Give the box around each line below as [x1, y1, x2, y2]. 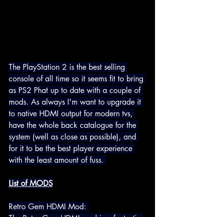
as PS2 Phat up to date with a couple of [9, 85, 143, 96]
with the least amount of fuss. [9, 155, 104, 166]
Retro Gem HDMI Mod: [9, 201, 89, 212]
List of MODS [9, 178, 53, 189]
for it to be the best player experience [9, 143, 135, 154]
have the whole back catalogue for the [9, 120, 139, 131]
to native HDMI [9, 108, 61, 119]
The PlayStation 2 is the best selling [9, 62, 127, 73]
